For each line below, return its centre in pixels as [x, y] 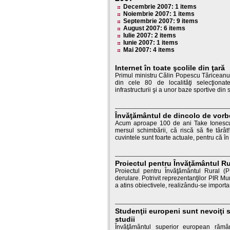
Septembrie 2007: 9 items [161, 21]
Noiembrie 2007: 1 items [159, 14]
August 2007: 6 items [154, 28]
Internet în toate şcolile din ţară [170, 68]
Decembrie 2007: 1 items [160, 7]
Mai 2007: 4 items [149, 50]
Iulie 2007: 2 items [150, 35]
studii [125, 219]
